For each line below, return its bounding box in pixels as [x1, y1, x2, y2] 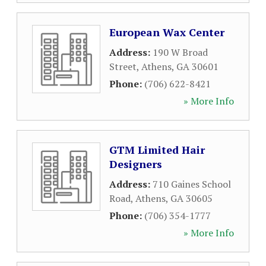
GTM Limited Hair [109, 142, 205, 157]
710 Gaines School [153, 178, 231, 191]
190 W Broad [153, 46, 208, 59]
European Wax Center [109, 25, 224, 39]
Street [109, 60, 137, 73]
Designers [109, 157, 162, 171]
